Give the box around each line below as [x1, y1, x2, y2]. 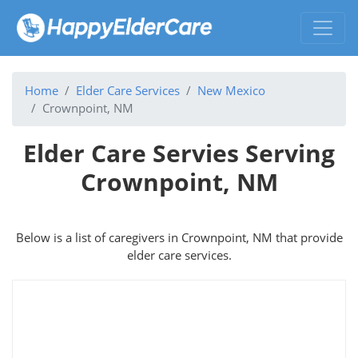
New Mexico [197, 82, 265, 98]
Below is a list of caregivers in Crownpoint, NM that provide [15, 229, 343, 245]
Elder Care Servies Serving [23, 136, 335, 169]
